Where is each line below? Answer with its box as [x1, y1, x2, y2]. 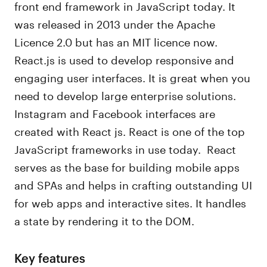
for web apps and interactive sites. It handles [14, 193, 247, 210]
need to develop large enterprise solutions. [14, 86, 237, 103]
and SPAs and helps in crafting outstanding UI [14, 175, 253, 192]
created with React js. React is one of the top [14, 122, 246, 138]
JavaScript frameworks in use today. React [14, 139, 237, 156]
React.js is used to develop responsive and [14, 50, 235, 67]
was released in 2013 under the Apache [14, 14, 216, 31]
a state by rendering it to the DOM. [14, 211, 195, 228]
